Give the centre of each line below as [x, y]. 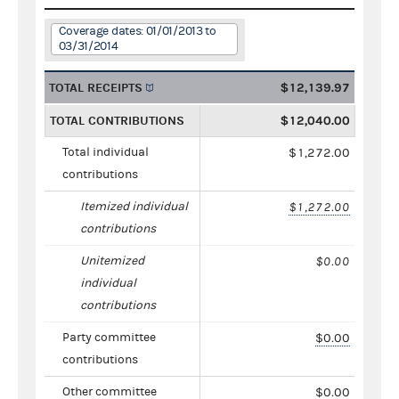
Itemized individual [134, 206]
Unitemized [112, 261]
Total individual [106, 152]
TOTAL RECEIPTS [96, 87]
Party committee [109, 337]
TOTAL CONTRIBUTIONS [117, 120]
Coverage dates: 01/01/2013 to [137, 31]
